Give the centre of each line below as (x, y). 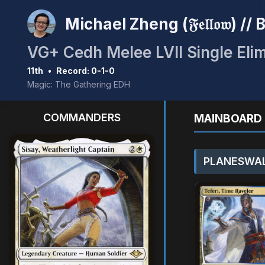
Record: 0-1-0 (85, 71)
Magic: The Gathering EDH (79, 84)
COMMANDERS (82, 117)
